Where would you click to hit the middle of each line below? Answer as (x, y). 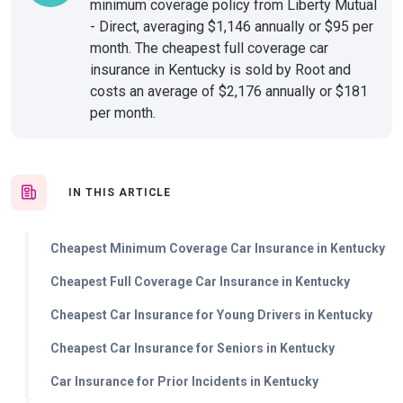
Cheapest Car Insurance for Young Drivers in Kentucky (211, 315)
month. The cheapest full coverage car (209, 48)
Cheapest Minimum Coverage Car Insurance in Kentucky (218, 248)
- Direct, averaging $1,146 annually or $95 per (232, 27)
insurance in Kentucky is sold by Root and (220, 70)
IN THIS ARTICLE (120, 193)
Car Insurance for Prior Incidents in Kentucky (184, 381)
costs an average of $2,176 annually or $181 (229, 91)
